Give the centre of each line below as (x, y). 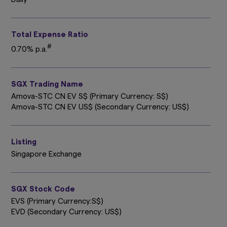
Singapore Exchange (46, 154)
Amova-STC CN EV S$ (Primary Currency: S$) (90, 96)
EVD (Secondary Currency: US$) (66, 212)
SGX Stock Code (43, 189)
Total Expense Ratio (50, 34)
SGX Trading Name (47, 84)
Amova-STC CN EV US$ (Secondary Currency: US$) (100, 107)
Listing (24, 142)
